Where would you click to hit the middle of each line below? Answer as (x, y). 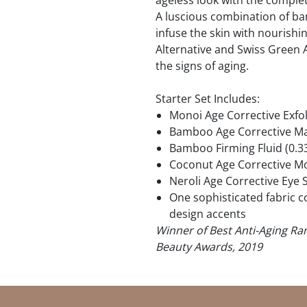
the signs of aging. (202, 66)
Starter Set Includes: (208, 99)
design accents (208, 214)
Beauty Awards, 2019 (209, 247)
